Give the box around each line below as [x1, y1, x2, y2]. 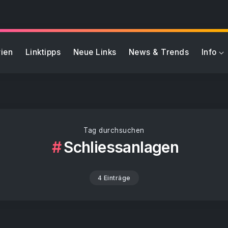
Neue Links [73, 47, 117, 57]
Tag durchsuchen [83, 126, 145, 134]
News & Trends [128, 47, 189, 57]
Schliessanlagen [64, 138, 179, 156]
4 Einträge [97, 174, 131, 182]
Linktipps [25, 47, 61, 57]
